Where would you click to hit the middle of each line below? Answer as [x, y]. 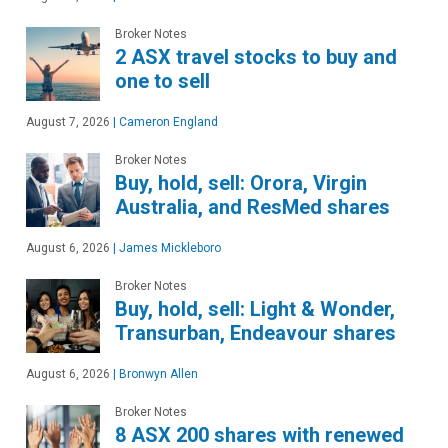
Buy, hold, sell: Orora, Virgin [241, 182]
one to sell [162, 80]
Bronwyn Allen [157, 373]
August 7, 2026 [68, 121]
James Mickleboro [168, 247]
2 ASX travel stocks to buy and [256, 56]
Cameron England [167, 121]
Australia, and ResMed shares [252, 206]
